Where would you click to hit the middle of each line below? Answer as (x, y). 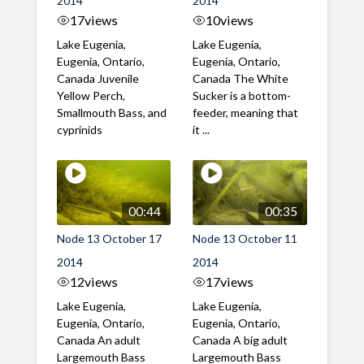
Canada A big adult (240, 340)
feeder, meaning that (246, 113)
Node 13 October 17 (109, 238)
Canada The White (241, 79)
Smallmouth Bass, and (111, 113)
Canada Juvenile (97, 79)
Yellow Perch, (91, 96)
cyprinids (79, 130)
